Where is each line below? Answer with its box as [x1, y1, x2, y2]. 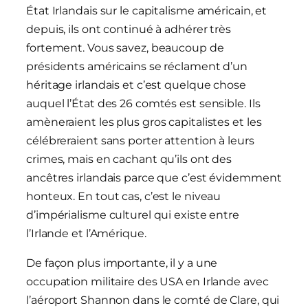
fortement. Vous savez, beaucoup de [26, 41, 224, 55]
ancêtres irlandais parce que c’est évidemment [26, 171, 282, 185]
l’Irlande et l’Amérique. [26, 227, 146, 241]
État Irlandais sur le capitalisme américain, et [26, 4, 267, 18]
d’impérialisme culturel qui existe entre [26, 208, 239, 222]
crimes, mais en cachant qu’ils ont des [26, 153, 232, 166]
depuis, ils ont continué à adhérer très [26, 23, 232, 36]
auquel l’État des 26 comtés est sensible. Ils [26, 97, 261, 111]
